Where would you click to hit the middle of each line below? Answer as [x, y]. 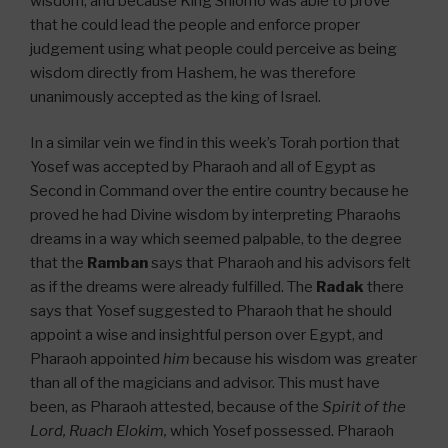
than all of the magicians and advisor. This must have [205, 383]
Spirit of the [364, 407]
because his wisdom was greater [303, 359]
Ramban [117, 263]
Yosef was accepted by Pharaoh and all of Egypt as [203, 167]
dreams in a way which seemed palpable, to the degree [216, 239]
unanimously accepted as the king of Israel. [175, 96]
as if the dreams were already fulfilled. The [173, 287]
